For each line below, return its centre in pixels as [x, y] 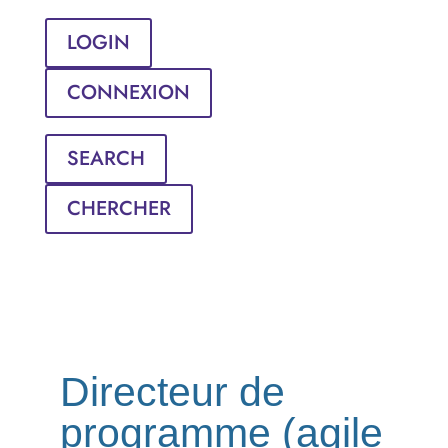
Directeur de [172, 392]
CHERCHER [118, 208]
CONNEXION [128, 92]
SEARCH [105, 158]
